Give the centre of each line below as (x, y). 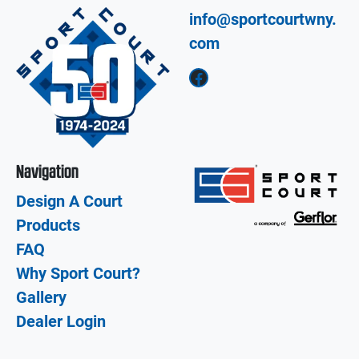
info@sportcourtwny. (263, 20)
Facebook (194, 77)
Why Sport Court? (78, 273)
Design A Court (69, 201)
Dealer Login (61, 321)
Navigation (47, 171)
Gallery (41, 297)
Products (48, 225)
